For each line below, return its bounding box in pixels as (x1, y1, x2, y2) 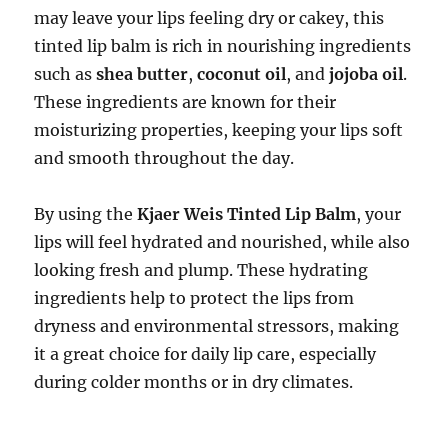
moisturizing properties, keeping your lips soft (34, 119, 404, 140)
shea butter (96, 63, 189, 84)
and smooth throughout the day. (34, 147, 295, 168)
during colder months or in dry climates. (34, 371, 354, 392)
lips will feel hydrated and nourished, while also (34, 231, 411, 252)
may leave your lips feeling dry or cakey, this (34, 7, 385, 28)
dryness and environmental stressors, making (34, 315, 400, 336)
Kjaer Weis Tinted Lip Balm (137, 203, 357, 224)
